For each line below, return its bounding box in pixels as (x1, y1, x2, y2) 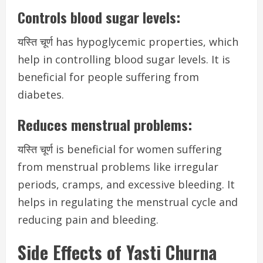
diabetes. (18, 87, 64, 102)
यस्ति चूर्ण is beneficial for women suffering (18, 142, 222, 156)
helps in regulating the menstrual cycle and (18, 195, 238, 209)
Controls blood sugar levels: (18, 6, 180, 28)
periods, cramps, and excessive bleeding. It (18, 177, 235, 191)
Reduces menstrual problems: (18, 114, 192, 135)
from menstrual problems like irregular (18, 160, 218, 174)
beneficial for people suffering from (18, 70, 199, 84)
